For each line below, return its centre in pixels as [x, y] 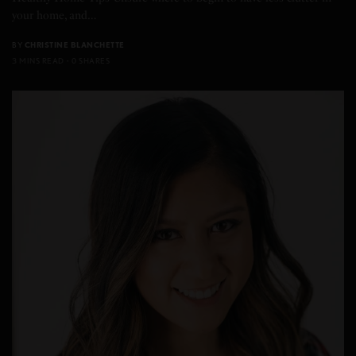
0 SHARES [91, 61]
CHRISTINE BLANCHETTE [74, 45]
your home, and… [55, 16]
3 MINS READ [38, 61]
